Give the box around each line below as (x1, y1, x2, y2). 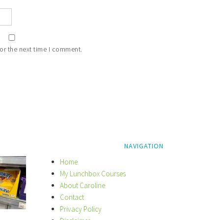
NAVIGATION (124, 141, 164, 150)
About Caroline (60, 181, 106, 190)
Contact (60, 192, 84, 202)
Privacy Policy (60, 204, 102, 214)
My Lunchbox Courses (60, 169, 126, 178)
